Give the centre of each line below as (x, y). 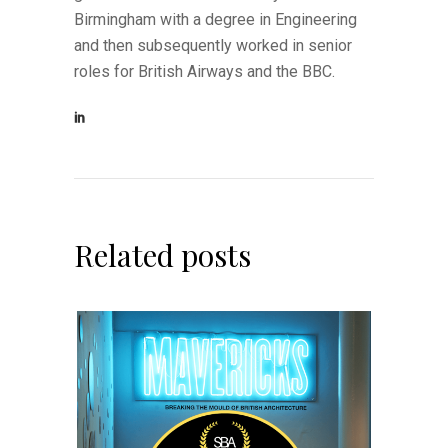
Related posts (162, 254)
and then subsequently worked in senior (213, 45)
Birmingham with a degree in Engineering (215, 19)
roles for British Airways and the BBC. (204, 71)
